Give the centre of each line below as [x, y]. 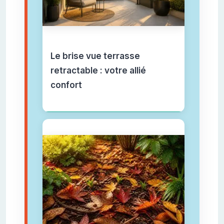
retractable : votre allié [98, 71]
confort [66, 85]
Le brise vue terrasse [95, 56]
